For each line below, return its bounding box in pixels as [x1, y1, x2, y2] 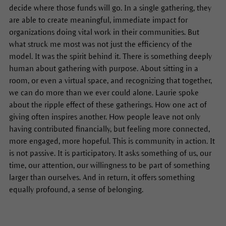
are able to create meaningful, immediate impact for [9, 15, 188, 24]
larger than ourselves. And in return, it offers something [9, 173, 195, 182]
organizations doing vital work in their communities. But [9, 27, 199, 36]
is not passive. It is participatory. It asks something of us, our [9, 148, 211, 157]
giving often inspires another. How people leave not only [9, 112, 200, 121]
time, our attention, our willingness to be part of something [9, 160, 210, 169]
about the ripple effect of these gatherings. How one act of [9, 100, 207, 109]
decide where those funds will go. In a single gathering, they [9, 3, 211, 12]
